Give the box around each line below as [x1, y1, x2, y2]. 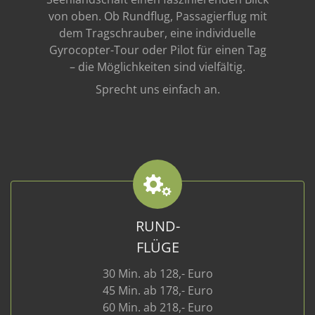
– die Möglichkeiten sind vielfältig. [70, 59, 245, 75]
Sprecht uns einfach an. [95, 82, 220, 97]
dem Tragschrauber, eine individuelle [59, 25, 256, 41]
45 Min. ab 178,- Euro [102, 283, 213, 298]
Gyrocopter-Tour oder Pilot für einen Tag [49, 42, 266, 58]
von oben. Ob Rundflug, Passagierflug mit [48, 8, 267, 24]
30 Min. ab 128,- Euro [102, 266, 213, 281]
